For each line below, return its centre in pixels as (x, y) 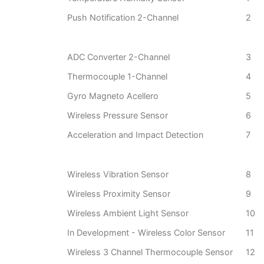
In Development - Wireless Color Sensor (146, 233)
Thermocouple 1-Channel (117, 77)
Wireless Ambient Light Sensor (128, 213)
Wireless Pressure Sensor (118, 115)
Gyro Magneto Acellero (113, 96)
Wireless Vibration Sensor (118, 174)
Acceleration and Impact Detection (135, 135)
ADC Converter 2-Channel (118, 57)
